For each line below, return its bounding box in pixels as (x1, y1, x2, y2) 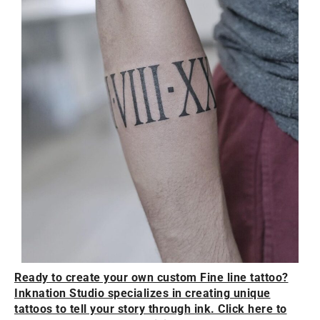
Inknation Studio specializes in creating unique (14, 286, 271, 300)
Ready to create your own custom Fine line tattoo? (14, 270, 289, 284)
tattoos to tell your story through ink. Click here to (14, 301, 287, 316)
